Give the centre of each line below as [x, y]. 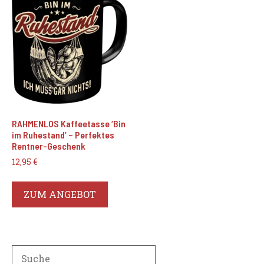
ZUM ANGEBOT [60, 194]
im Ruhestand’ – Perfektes [63, 134]
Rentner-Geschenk [49, 146]
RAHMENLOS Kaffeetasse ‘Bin [69, 123]
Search [27, 251]
